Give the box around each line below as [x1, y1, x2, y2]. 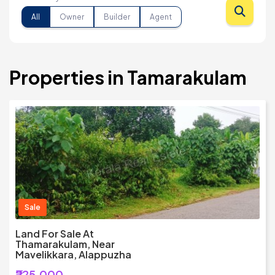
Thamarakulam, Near [15, 238, 115, 251]
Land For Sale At [15, 227, 94, 241]
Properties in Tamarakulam [9, 66, 247, 90]
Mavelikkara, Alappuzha [15, 248, 131, 261]
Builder [104, 12, 130, 21]
